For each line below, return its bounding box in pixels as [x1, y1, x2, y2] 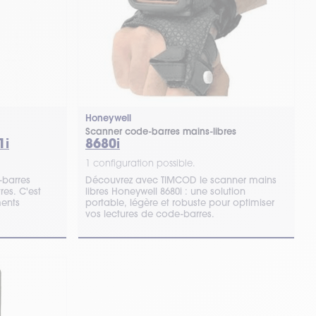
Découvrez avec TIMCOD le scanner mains [85, 174, 276, 186]
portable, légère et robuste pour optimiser [85, 197, 274, 208]
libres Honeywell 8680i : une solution [85, 186, 245, 197]
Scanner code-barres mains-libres [85, 126, 236, 138]
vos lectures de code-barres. [85, 208, 214, 219]
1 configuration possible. [85, 157, 195, 169]
